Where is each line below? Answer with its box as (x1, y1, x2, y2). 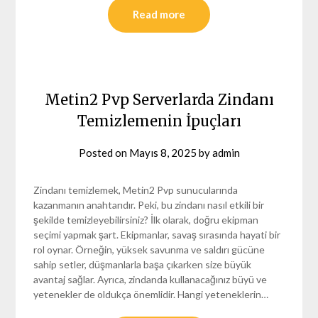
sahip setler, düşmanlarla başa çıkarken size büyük (33, 258, 252, 270)
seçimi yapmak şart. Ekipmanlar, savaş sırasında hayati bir (33, 228, 281, 241)
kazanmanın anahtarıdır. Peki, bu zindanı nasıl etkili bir (33, 198, 265, 211)
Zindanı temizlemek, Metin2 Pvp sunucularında (33, 183, 238, 196)
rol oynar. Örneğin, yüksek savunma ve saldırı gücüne (33, 243, 265, 256)
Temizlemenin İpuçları (77, 111, 241, 130)
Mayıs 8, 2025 (128, 146, 197, 159)
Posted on (78, 146, 129, 159)
